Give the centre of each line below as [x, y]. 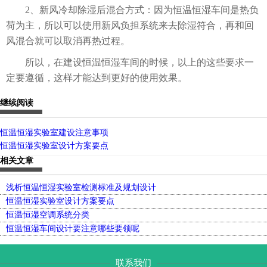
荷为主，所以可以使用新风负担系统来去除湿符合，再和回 [130, 26]
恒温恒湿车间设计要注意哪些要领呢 [73, 229]
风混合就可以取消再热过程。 [68, 41]
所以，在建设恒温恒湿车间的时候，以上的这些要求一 [130, 63]
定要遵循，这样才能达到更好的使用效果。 [97, 78]
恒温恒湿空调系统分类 [48, 215]
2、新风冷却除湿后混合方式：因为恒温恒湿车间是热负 [132, 10]
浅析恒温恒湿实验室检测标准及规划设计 [81, 188]
